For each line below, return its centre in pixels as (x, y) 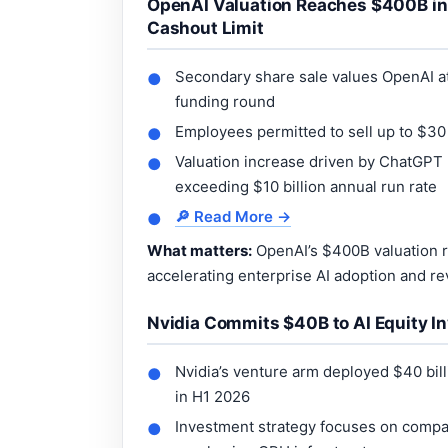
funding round (225, 101)
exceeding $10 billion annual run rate (306, 186)
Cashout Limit (205, 27)
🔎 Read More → (233, 216)
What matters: (199, 250)
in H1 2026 (212, 396)
